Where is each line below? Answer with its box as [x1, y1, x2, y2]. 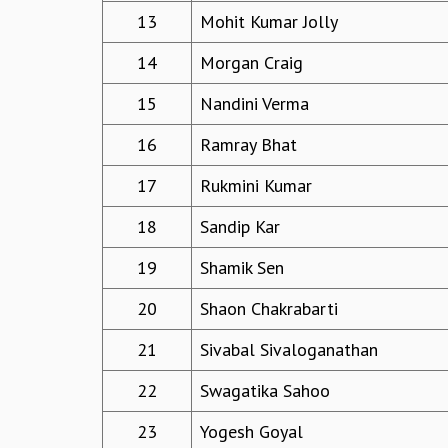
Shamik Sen [200, 256, 284, 280]
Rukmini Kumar [200, 174, 312, 198]
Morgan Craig [200, 51, 303, 75]
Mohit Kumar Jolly [200, 10, 338, 34]
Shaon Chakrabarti [200, 297, 338, 321]
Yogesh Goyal [200, 420, 303, 444]
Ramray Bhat [200, 133, 297, 157]
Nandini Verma [200, 92, 309, 116]
